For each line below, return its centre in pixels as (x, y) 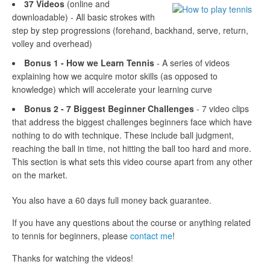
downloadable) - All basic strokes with (83, 17)
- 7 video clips (221, 108)
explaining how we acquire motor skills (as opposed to (115, 76)
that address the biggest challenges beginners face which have (132, 121)
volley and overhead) (52, 43)
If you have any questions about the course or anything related (131, 222)
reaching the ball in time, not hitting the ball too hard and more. (132, 148)
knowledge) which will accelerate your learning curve (112, 89)
